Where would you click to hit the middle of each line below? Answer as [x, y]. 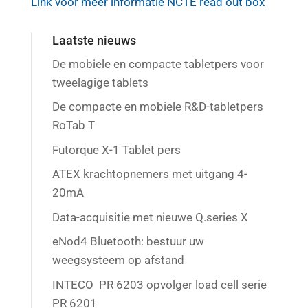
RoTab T [73, 125]
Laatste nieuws [94, 40]
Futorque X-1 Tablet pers [116, 150]
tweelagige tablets [100, 82]
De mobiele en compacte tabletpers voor [158, 64]
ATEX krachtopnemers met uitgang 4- [150, 174]
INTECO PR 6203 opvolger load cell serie [159, 284]
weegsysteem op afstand [118, 260]
